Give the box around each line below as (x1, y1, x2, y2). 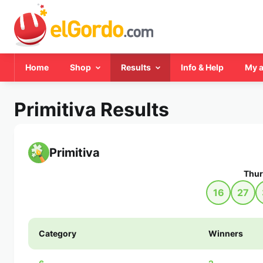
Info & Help (181, 62, 224, 72)
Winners (208, 228, 243, 238)
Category (39, 228, 76, 238)
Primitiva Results (14, 98, 169, 121)
